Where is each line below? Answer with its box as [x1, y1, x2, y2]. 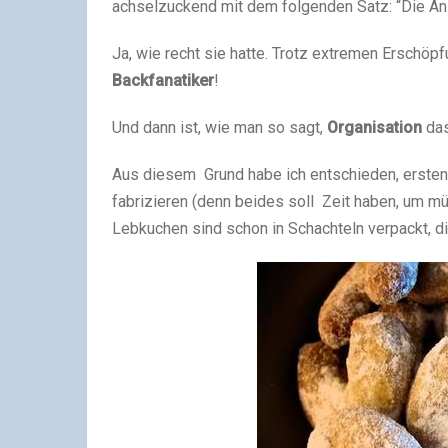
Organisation [327, 118, 422, 137]
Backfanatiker [112, 71, 214, 90]
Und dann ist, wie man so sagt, [112, 118, 327, 137]
